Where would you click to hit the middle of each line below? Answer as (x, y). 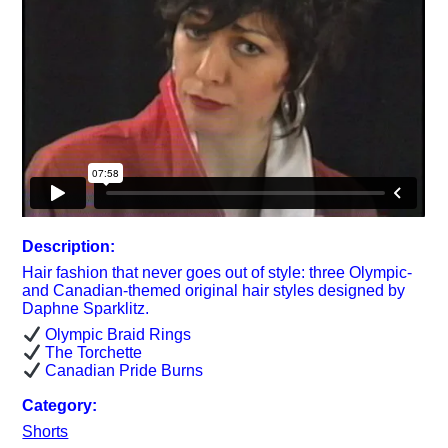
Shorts (45, 431)
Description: (69, 246)
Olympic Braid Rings (115, 334)
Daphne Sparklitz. (86, 308)
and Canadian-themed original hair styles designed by (214, 290)
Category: (60, 405)
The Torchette (91, 353)
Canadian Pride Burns (121, 371)
